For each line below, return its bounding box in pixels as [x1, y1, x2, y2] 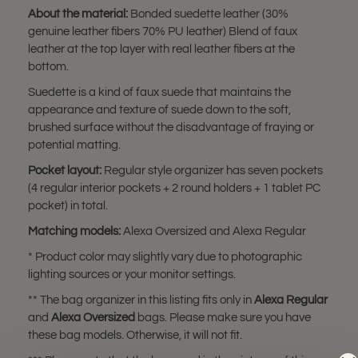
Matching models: [28, 225, 121, 237]
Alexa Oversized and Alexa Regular [121, 225, 306, 237]
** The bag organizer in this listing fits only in [28, 294, 254, 306]
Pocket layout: [28, 165, 101, 177]
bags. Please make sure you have [135, 312, 311, 324]
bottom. [28, 61, 69, 73]
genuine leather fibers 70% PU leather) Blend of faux [28, 26, 297, 38]
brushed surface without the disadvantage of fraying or [28, 121, 314, 133]
